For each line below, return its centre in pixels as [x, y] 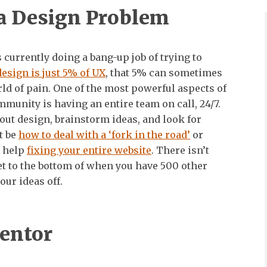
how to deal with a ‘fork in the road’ [104, 134]
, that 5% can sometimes [164, 72]
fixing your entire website [89, 150]
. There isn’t [180, 150]
